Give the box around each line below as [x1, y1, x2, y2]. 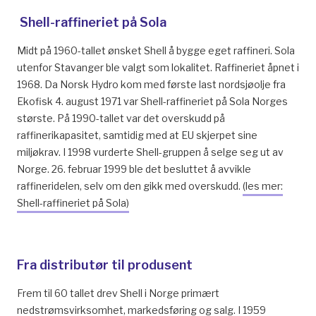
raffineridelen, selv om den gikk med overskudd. [17, 180, 243, 192]
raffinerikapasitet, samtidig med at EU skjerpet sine [17, 129, 257, 141]
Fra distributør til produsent [17, 257, 193, 272]
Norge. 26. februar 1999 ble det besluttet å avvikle [17, 163, 251, 175]
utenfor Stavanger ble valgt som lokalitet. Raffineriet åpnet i [17, 61, 299, 73]
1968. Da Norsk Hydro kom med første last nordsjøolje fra [17, 78, 286, 90]
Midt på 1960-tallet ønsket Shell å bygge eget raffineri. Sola [17, 44, 295, 56]
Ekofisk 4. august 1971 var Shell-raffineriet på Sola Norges [17, 95, 288, 107]
